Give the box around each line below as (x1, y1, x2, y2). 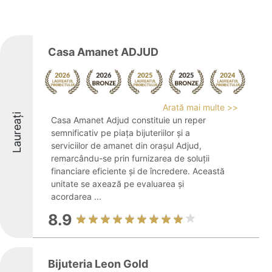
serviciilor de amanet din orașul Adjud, (51, 140, 202, 151)
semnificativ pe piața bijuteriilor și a (51, 127, 190, 138)
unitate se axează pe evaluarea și (51, 178, 184, 189)
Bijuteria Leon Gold (48, 257, 148, 270)
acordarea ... (51, 191, 101, 202)
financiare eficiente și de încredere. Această (51, 166, 225, 176)
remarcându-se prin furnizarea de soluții (51, 153, 209, 163)
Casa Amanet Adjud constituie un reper (51, 115, 206, 125)
